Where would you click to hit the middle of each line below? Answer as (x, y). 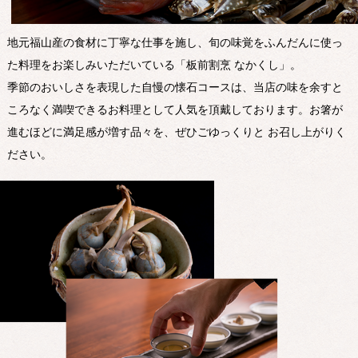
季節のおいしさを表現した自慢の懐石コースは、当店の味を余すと (175, 87)
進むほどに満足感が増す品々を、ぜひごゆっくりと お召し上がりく (176, 132)
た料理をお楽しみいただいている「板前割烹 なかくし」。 (154, 65)
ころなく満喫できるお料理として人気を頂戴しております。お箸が (175, 109)
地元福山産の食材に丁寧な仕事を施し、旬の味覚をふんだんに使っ (175, 42)
